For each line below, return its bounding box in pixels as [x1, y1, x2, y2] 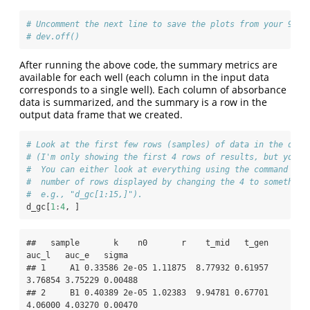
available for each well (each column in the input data [19, 71, 269, 84]
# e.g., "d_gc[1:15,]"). [26, 190, 143, 200]
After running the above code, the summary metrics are [19, 58, 277, 72]
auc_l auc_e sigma [26, 250, 128, 261]
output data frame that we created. [19, 108, 183, 122]
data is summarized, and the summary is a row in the [19, 95, 267, 109]
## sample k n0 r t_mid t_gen [26, 238, 268, 248]
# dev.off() [26, 32, 80, 42]
